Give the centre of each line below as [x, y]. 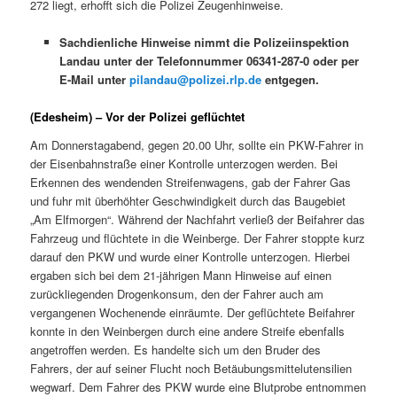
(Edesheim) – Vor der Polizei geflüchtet [138, 117]
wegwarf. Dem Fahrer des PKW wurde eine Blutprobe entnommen [198, 386]
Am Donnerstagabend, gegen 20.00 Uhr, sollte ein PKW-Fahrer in [197, 144]
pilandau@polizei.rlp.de [195, 79]
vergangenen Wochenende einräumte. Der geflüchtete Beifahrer [193, 312]
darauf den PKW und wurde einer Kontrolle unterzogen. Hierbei [191, 256]
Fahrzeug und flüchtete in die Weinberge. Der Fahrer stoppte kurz [198, 237]
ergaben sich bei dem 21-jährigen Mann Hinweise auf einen [181, 275]
